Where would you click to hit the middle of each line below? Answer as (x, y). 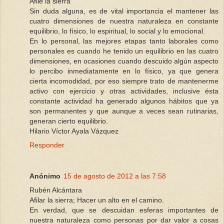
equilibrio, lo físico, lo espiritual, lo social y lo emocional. (117, 31)
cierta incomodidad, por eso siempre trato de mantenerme (124, 81)
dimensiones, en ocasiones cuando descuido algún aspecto (124, 61)
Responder (47, 145)
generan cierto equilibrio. (69, 121)
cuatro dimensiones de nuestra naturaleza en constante (124, 21)
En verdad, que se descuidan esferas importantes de (124, 210)
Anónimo (45, 176)
